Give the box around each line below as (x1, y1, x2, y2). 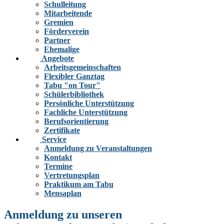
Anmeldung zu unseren (4, 207, 122, 221)
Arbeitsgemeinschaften (44, 62, 121, 71)
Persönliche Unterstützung (44, 98, 134, 107)
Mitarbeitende (44, 8, 92, 17)
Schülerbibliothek (44, 89, 104, 98)
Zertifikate (44, 125, 80, 134)
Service (42, 134, 66, 143)
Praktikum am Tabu (44, 179, 113, 188)
